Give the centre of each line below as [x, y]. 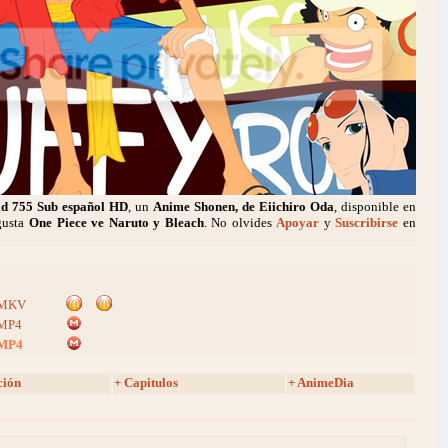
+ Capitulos [146, 382]
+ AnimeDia [321, 382]
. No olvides [240, 222]
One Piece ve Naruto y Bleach [116, 222]
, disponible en [375, 206]
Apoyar [298, 222]
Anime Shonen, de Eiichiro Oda [243, 206]
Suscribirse [367, 222]
